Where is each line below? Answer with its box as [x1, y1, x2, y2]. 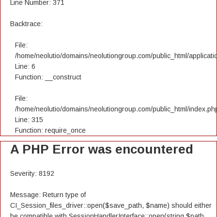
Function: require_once [15, 126, 86, 134]
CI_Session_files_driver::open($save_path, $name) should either [10, 201, 212, 209]
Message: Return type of [10, 191, 86, 199]
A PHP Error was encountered [10, 142, 193, 156]
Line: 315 [15, 116, 43, 124]
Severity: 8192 [10, 170, 54, 177]
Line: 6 [15, 62, 35, 70]
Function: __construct [15, 73, 81, 81]
